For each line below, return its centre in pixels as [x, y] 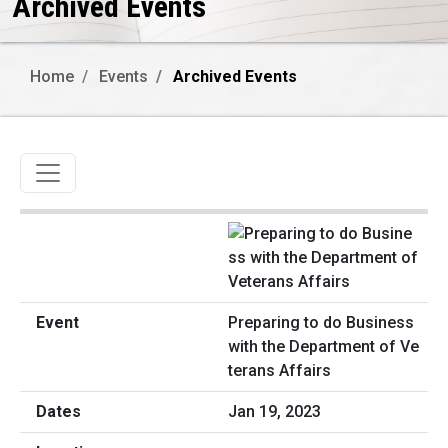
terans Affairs [279, 371]
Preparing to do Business [321, 323]
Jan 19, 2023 [274, 412]
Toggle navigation [114, 167]
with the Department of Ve [323, 347]
